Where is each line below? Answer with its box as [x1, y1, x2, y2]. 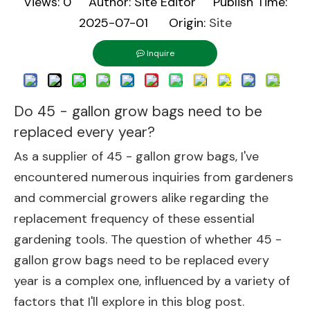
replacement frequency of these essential [14, 210, 255, 227]
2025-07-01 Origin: [78, 15, 209, 31]
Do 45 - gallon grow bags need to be [14, 102, 262, 121]
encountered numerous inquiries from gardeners [14, 169, 293, 185]
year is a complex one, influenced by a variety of [14, 273, 290, 289]
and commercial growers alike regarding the [14, 190, 268, 206]
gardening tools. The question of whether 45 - [14, 231, 282, 248]
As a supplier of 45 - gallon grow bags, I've [14, 148, 259, 165]
